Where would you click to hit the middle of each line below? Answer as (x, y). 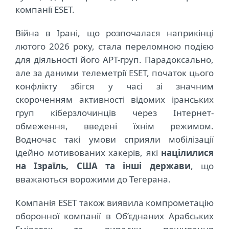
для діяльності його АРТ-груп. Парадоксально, (114, 60)
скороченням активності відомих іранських (114, 100)
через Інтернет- (165, 113)
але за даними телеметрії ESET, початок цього (114, 73)
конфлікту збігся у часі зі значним (114, 86)
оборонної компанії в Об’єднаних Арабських (114, 216)
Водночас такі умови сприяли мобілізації (114, 140)
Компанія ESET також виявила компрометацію (114, 203)
